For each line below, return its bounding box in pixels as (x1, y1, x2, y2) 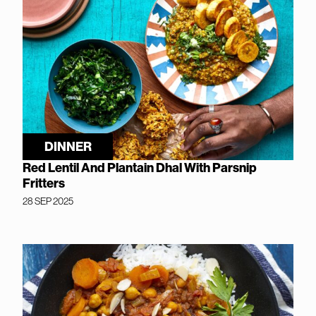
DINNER (44, 138, 92, 154)
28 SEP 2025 (23, 195, 73, 207)
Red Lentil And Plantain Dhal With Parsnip (23, 159, 257, 176)
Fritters (23, 175, 65, 191)
